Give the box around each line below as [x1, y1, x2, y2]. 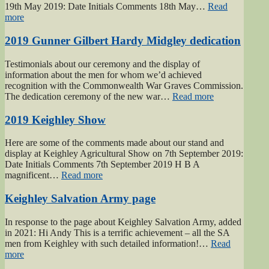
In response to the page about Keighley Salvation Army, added [5, 216, 241, 227]
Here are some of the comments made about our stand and [5, 138, 224, 148]
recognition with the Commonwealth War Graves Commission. [5, 80, 243, 91]
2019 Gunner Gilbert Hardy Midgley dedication [5, 34, 241, 47]
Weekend [23, 33, 59, 44]
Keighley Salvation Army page [5, 192, 156, 205]
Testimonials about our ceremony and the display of [5, 58, 200, 69]
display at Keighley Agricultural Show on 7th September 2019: [5, 148, 243, 159]
